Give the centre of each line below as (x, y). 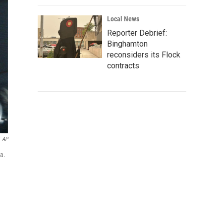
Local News (123, 19)
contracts (123, 66)
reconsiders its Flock (144, 55)
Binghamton (127, 44)
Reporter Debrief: (137, 33)
